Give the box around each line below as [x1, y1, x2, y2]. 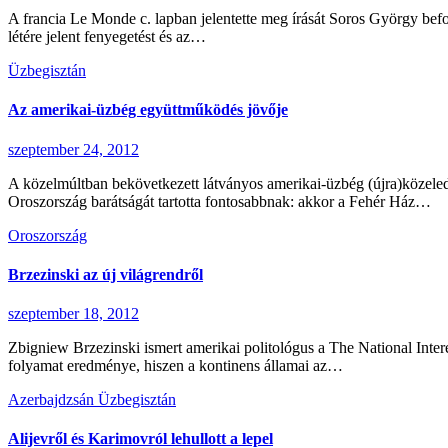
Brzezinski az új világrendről [8, 265, 203, 283]
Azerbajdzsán [8, 391, 98, 409]
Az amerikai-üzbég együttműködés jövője [8, 101, 288, 119]
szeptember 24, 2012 [8, 140, 139, 158]
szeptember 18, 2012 [8, 305, 139, 323]
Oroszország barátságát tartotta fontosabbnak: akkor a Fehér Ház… [8, 192, 431, 210]
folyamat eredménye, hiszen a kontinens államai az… [8, 357, 343, 375]
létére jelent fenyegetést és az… [8, 28, 206, 45]
